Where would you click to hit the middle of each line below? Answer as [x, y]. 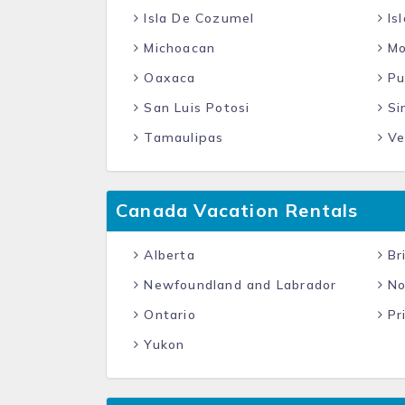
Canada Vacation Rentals [237, 210]
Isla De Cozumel [197, 18]
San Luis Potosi [195, 108]
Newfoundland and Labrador [238, 285]
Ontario [168, 315]
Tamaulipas [182, 137]
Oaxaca [168, 78]
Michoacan [178, 48]
